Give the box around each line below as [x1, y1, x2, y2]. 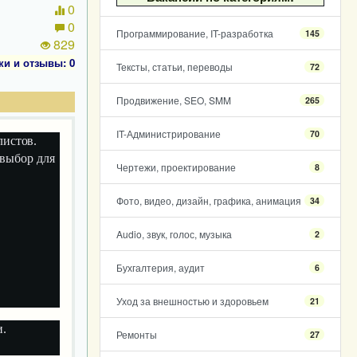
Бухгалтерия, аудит [116, 261, 205, 274]
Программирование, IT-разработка [116, 26, 273, 40]
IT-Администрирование [116, 127, 221, 140]
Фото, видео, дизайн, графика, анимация [116, 194, 301, 207]
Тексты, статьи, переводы [116, 60, 233, 73]
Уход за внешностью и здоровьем [116, 294, 269, 308]
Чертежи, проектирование [116, 160, 236, 174]
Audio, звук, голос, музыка [116, 227, 232, 241]
